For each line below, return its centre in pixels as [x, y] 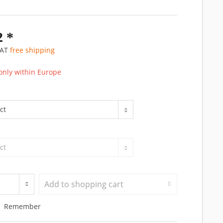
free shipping [33, 50]
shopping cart [98, 184]
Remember [23, 206]
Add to [57, 184]
